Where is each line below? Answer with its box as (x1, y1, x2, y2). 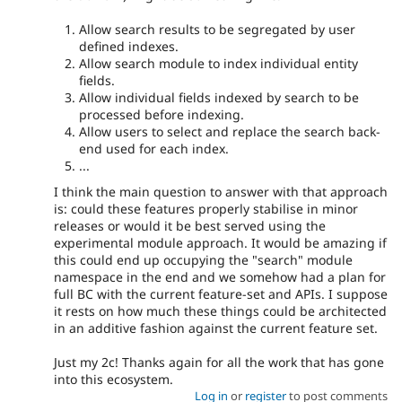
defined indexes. (79, 38, 179, 56)
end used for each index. (79, 140, 229, 158)
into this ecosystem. (54, 371, 173, 389)
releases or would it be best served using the (54, 217, 326, 235)
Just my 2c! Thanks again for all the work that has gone (54, 354, 384, 371)
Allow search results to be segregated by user (79, 21, 355, 39)
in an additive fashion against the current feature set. (54, 319, 378, 337)
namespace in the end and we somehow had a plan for (54, 268, 386, 286)
